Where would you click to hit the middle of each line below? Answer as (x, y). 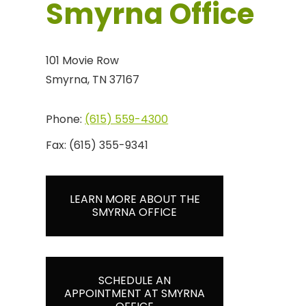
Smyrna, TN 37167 (93, 79)
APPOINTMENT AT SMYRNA (135, 294)
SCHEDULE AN (135, 281)
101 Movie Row (83, 60)
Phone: (66, 119)
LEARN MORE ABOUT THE (135, 199)
